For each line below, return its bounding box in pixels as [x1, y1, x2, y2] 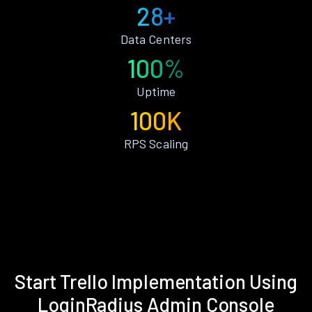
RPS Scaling [124, 135, 188, 151]
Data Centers [120, 31, 192, 47]
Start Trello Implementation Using [15, 269, 297, 293]
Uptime [136, 83, 176, 99]
